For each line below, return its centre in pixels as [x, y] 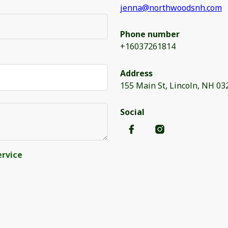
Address [136, 73]
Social [132, 112]
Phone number [150, 34]
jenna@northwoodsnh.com [171, 8]
